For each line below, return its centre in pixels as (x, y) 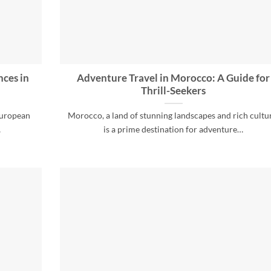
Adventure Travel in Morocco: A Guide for (173, 78)
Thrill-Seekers (173, 91)
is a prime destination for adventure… (173, 129)
